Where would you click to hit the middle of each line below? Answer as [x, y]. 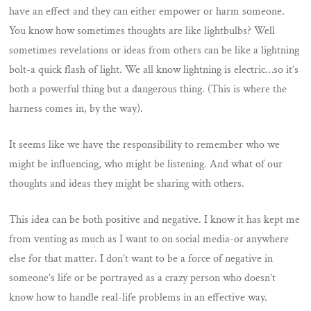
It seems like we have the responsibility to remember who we [145, 144]
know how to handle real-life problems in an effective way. [138, 297]
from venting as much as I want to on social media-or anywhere [149, 239]
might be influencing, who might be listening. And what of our [146, 164]
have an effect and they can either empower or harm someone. [147, 11]
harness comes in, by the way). [76, 108]
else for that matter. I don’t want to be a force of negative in [141, 258]
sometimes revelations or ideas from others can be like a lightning [154, 50]
